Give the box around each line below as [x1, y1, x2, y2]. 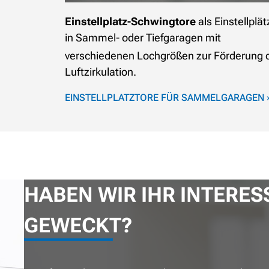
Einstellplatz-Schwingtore [65, 15, 198, 28]
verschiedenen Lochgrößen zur [65, 49, 211, 62]
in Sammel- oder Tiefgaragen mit [65, 31, 221, 44]
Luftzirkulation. [65, 65, 136, 79]
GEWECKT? [24, 213, 133, 237]
